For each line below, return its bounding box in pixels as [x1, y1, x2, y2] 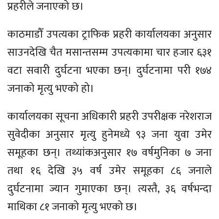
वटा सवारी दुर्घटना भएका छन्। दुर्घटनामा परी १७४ [7, 62, 212, 80]
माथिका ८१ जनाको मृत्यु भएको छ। [7, 198, 138, 217]
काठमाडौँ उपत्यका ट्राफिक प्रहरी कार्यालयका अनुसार [7, 25, 212, 44]
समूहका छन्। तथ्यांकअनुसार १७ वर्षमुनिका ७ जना [7, 144, 212, 162]
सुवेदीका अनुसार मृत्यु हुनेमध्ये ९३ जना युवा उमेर [7, 126, 212, 144]
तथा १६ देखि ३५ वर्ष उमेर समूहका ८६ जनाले [7, 162, 212, 180]
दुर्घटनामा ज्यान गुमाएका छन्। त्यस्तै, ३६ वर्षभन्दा [7, 180, 212, 198]
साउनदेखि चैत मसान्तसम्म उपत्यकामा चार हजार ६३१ [7, 44, 212, 62]
